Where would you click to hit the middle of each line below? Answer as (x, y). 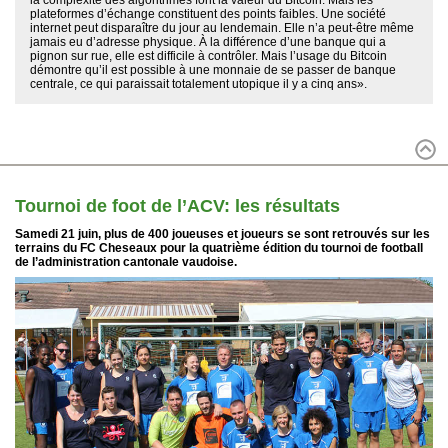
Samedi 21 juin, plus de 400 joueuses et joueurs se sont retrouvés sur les (222, 233)
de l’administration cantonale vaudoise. (126, 261)
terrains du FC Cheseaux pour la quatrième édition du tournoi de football (219, 247)
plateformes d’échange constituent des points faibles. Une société (208, 13)
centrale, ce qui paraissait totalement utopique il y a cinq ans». (198, 83)
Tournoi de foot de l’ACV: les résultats (177, 205)
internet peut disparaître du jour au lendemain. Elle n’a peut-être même (222, 27)
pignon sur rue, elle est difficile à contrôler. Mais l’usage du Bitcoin (208, 55)
